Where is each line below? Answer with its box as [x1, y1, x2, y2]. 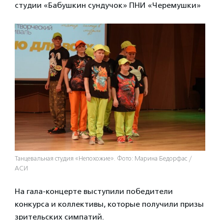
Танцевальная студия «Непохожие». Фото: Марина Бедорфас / [15, 155, 192, 163]
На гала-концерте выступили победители [15, 187, 173, 196]
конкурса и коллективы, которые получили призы [15, 199, 204, 209]
